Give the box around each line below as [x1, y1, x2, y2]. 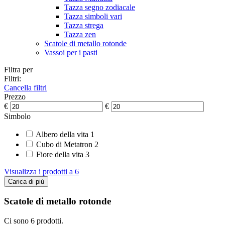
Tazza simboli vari [64, 12, 122, 21]
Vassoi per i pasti [44, 48, 97, 57]
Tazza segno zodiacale [64, 3, 135, 12]
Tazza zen [64, 30, 96, 39]
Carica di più [8, 177, 44, 185]
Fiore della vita [36, 150, 83, 159]
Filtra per [4, 65, 33, 74]
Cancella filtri [4, 83, 47, 92]
